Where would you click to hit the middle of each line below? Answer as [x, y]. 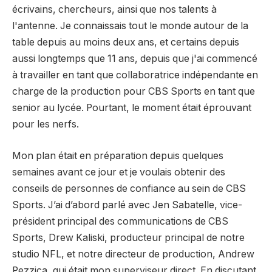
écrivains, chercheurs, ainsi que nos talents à [114, 10]
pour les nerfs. [46, 124]
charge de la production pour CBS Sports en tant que [134, 92]
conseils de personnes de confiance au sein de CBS [129, 188]
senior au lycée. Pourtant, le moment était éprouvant [132, 108]
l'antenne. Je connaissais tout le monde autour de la [130, 26]
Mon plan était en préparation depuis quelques [118, 155]
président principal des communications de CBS [120, 221]
